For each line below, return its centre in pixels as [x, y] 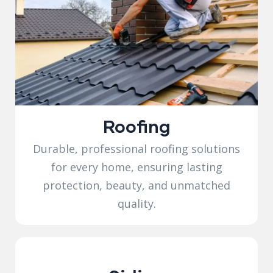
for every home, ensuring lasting [136, 167]
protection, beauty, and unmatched [136, 185]
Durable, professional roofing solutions [136, 148]
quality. [136, 203]
